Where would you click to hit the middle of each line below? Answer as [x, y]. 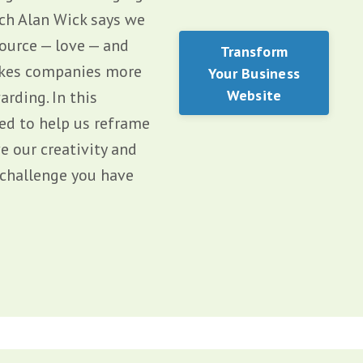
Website [254, 95]
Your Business [254, 73]
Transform [254, 51]
